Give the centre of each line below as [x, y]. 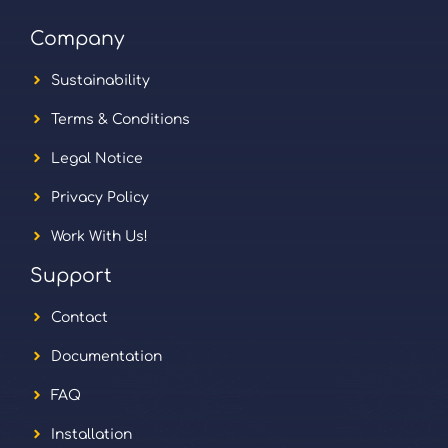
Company [77, 38]
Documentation [106, 356]
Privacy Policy [100, 197]
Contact [79, 317]
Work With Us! [99, 236]
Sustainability [100, 80]
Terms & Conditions [120, 119]
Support [71, 275]
